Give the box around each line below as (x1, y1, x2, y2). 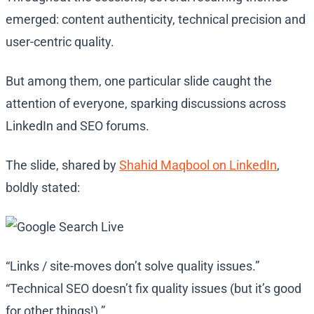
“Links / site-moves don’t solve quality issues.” (6, 259, 259, 274)
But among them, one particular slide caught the (6, 74, 272, 89)
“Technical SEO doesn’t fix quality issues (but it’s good (6, 281, 301, 296)
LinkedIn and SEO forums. (6, 118, 149, 134)
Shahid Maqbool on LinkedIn (119, 158, 277, 173)
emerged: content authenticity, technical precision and (6, 12, 306, 27)
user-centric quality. (6, 34, 114, 50)
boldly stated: (6, 180, 80, 196)
